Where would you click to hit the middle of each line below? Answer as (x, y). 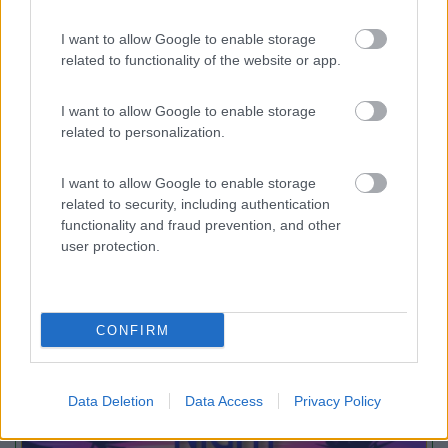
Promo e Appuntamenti (201, 283)
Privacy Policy (337, 401)
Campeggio (212, 90)
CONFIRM (132, 330)
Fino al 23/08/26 (250, 332)
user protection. (110, 246)
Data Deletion (110, 401)
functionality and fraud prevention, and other (201, 225)
